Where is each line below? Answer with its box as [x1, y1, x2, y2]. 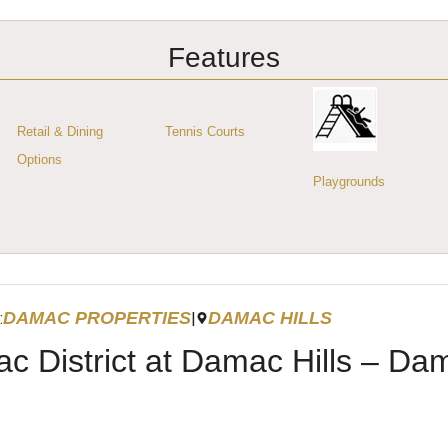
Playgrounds [313, 174, 385, 189]
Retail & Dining [17, 124, 103, 139]
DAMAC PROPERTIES [3, 308, 191, 328]
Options [17, 152, 62, 167]
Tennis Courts [165, 124, 245, 139]
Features [168, 42, 280, 73]
